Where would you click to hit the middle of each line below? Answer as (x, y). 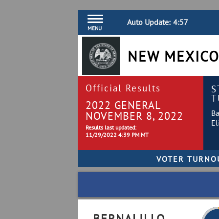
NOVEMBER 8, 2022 (134, 116)
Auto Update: (149, 22)
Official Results (123, 88)
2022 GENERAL (123, 105)
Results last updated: (111, 127)
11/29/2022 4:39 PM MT (117, 135)
